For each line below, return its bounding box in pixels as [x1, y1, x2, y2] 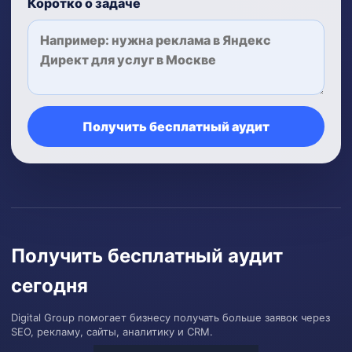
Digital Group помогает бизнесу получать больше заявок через [11, 311, 330, 324]
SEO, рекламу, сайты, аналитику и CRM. [11, 325, 213, 338]
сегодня [11, 274, 88, 297]
